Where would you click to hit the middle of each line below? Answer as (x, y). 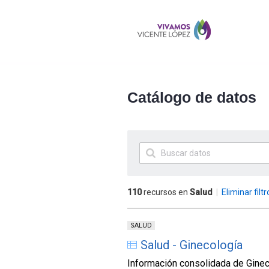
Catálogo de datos (192, 97)
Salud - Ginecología (192, 245)
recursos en (166, 192)
